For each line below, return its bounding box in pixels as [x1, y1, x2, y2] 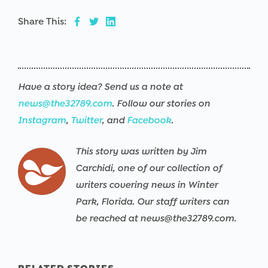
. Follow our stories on [112, 97, 210, 109]
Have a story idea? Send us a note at [18, 80, 182, 92]
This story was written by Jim [75, 145, 206, 157]
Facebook [127, 114, 171, 126]
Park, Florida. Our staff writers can [75, 195, 229, 207]
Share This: [18, 16, 66, 28]
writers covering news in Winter [75, 178, 218, 190]
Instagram [18, 114, 66, 126]
